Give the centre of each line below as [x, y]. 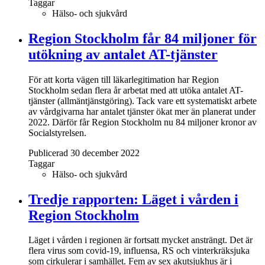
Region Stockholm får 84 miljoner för [143, 38]
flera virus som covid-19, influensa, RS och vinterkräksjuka [139, 251]
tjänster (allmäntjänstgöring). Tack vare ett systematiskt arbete [143, 101]
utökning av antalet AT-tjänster [123, 54]
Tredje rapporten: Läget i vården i [133, 199]
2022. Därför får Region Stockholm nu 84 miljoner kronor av [143, 122]
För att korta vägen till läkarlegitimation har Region [124, 79]
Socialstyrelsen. [57, 132]
